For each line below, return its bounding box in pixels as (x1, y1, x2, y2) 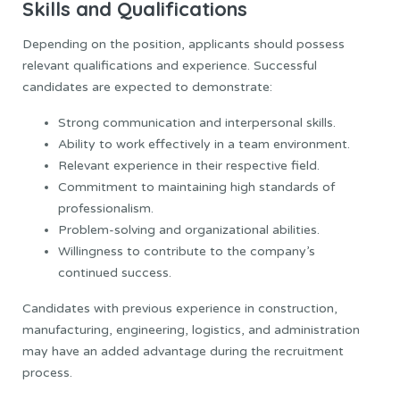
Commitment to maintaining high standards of (58, 179, 335, 196)
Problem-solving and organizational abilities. (58, 222, 320, 238)
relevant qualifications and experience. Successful (22, 58, 317, 74)
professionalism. (58, 201, 154, 217)
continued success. (58, 265, 171, 281)
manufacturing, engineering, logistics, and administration (22, 322, 360, 338)
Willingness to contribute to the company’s (58, 244, 315, 260)
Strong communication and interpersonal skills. (58, 115, 336, 131)
